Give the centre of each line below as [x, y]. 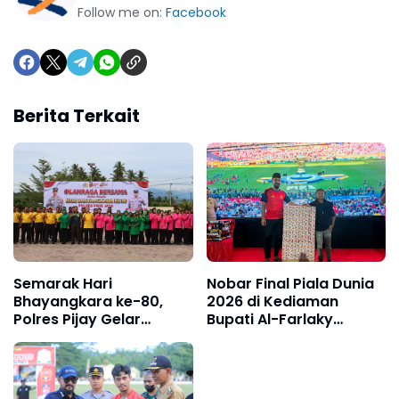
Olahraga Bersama [83, 338]
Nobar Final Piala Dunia [290, 284]
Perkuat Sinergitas [81, 355]
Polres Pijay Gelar [77, 320]
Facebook [196, 12]
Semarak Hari [63, 284]
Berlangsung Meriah [279, 338]
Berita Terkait [77, 116]
